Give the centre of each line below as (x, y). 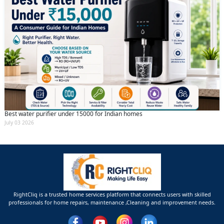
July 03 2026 (19, 122)
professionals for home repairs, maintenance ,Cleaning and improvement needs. (112, 202)
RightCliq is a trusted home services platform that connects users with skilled (112, 194)
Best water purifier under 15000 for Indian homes (73, 113)
